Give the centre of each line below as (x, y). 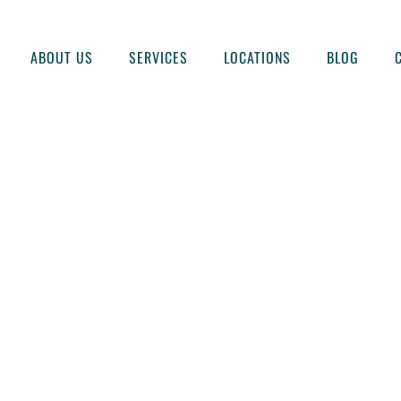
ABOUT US (61, 57)
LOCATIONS (257, 57)
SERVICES (158, 57)
